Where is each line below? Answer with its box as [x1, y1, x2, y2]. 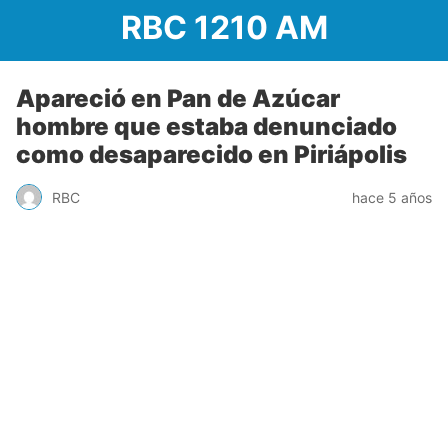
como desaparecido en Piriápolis [16, 140, 407, 169]
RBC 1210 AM [120, 8, 328, 47]
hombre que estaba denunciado [16, 112, 397, 141]
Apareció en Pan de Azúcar [16, 84, 340, 113]
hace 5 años [352, 188, 432, 206]
